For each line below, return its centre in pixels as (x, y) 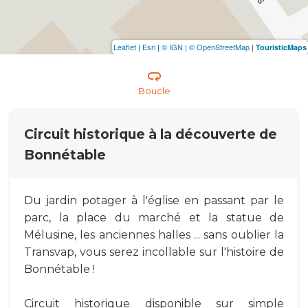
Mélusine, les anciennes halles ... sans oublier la (154, 234)
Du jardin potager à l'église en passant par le (154, 200)
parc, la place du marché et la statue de (154, 217)
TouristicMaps (281, 47)
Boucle (154, 91)
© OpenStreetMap (219, 46)
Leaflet (125, 46)
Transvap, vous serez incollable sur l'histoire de (154, 252)
